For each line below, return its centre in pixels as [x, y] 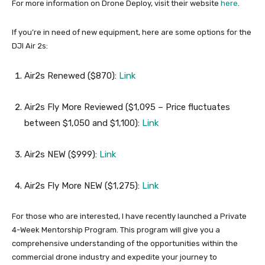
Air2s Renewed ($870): [72, 76]
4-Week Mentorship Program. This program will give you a [116, 230]
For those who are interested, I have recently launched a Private [129, 216]
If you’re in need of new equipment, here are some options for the [132, 33]
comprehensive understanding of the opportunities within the [125, 244]
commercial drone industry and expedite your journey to [114, 257]
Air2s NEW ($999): [62, 155]
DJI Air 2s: [30, 46]
